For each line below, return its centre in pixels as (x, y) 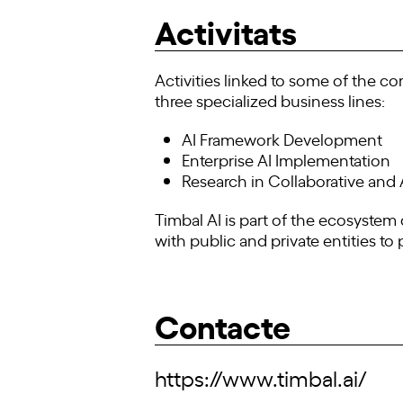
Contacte (223, 324)
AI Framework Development (282, 139)
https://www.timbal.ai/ (261, 377)
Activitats (226, 30)
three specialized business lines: (270, 100)
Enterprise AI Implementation (286, 159)
